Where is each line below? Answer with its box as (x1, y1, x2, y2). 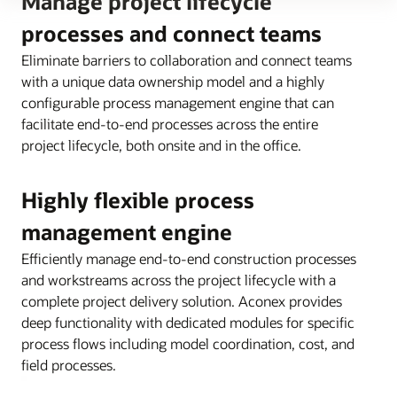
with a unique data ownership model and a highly (21, 72, 324, 91)
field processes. (21, 355, 116, 375)
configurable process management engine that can (21, 93, 334, 113)
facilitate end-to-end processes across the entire (21, 114, 318, 134)
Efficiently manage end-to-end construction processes (21, 249, 356, 269)
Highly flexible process (21, 186, 254, 214)
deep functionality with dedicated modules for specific (21, 313, 354, 332)
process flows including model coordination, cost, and (21, 334, 354, 354)
